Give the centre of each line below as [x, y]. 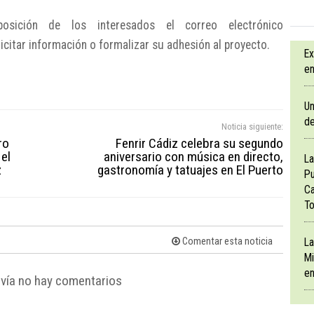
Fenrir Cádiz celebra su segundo [199, 144]
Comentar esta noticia [226, 242]
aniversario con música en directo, [193, 157]
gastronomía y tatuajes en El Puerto [190, 170]
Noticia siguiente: [252, 127]
